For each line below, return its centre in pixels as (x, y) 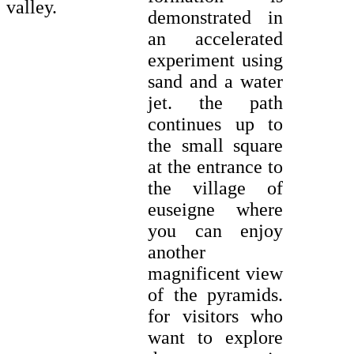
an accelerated (215, 39)
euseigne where (215, 210)
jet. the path (215, 103)
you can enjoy (215, 231)
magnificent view (215, 274)
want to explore (215, 338)
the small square (215, 146)
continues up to (215, 124)
